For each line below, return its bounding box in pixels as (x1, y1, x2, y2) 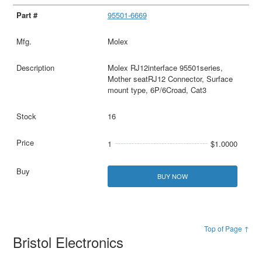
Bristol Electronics (13, 232, 128, 253)
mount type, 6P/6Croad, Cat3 (107, 84, 206, 96)
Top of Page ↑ (204, 223, 249, 234)
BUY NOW (157, 171, 188, 181)
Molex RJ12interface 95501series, (107, 62, 223, 74)
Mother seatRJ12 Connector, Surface (107, 73, 233, 85)
